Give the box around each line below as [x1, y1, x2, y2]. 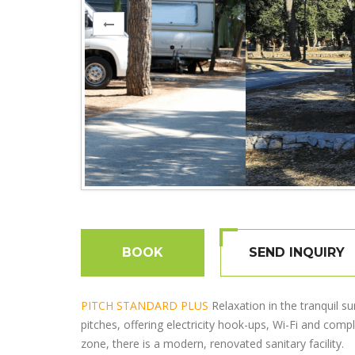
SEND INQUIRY [249, 245, 345, 261]
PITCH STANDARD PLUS [81, 298, 208, 314]
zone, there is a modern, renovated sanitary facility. [81, 336, 344, 352]
